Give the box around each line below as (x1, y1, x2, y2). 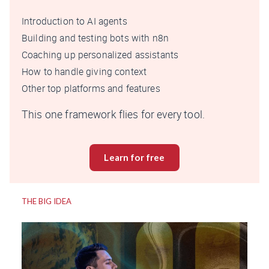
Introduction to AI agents (22, 14, 127, 28)
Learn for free (104, 152, 165, 163)
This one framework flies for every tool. (22, 107, 205, 122)
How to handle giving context (22, 65, 147, 79)
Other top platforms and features (22, 82, 160, 95)
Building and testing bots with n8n (22, 31, 169, 45)
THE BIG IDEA (22, 196, 71, 207)
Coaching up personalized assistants (22, 48, 179, 62)
